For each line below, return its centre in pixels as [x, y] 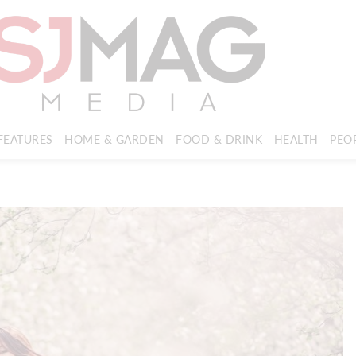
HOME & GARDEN [114, 139]
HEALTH [296, 139]
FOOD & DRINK [219, 139]
